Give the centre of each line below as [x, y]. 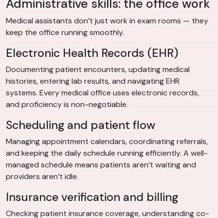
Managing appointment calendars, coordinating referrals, [107, 142]
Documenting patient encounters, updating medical [98, 70]
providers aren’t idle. [42, 177]
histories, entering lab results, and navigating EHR [93, 81]
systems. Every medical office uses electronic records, [102, 93]
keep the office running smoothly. [65, 33]
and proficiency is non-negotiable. [67, 105]
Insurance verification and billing [92, 197]
